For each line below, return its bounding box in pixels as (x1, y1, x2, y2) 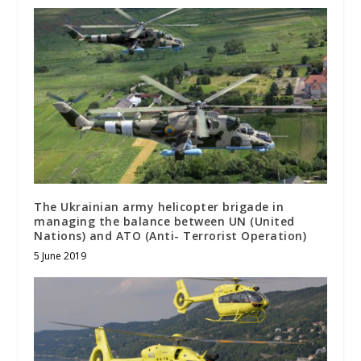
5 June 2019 (34, 248, 87, 263)
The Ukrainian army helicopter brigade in (34, 198, 284, 214)
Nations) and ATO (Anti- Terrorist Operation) (34, 227, 307, 243)
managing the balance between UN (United (34, 213, 295, 229)
